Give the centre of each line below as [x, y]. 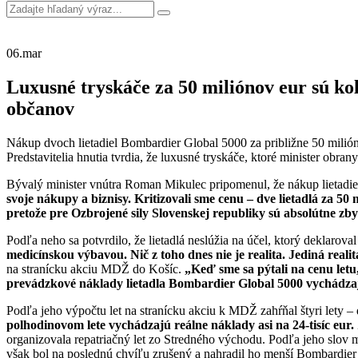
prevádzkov [38, 283]
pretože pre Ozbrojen [64, 213]
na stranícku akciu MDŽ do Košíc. [95, 268]
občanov [40, 108]
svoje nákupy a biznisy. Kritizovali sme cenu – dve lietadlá [164, 198]
